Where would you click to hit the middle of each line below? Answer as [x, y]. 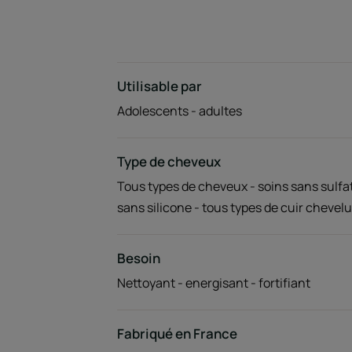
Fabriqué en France [177, 334]
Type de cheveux [169, 161]
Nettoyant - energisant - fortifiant [213, 283]
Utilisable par [159, 86]
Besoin [138, 258]
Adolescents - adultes [179, 111]
